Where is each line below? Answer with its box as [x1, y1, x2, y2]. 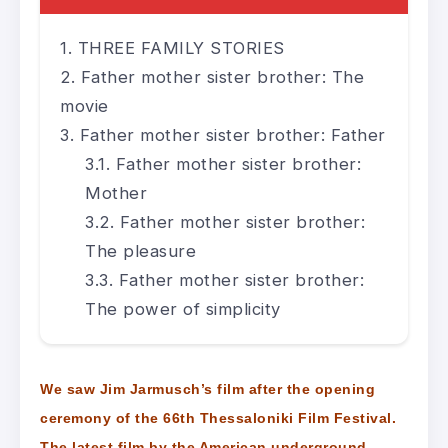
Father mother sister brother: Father [79, 124, 386, 145]
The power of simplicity [85, 298, 281, 319]
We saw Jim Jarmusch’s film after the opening [40, 380, 375, 397]
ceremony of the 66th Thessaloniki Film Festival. [40, 409, 396, 426]
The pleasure [85, 240, 196, 261]
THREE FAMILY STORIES [77, 37, 285, 58]
